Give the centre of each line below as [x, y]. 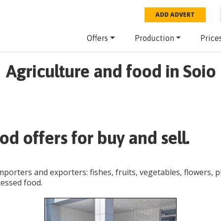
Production [154, 38]
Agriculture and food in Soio [110, 71]
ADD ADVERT [175, 15]
